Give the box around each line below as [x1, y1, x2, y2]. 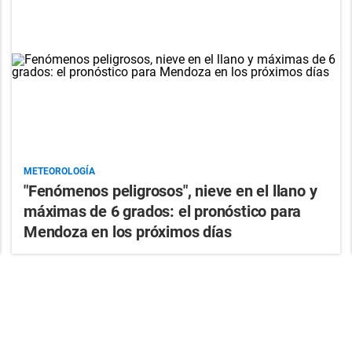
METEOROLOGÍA [23, 166, 95, 178]
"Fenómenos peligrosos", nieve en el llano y [23, 181, 317, 201]
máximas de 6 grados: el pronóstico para [23, 202, 302, 222]
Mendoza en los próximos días [23, 222, 232, 242]
